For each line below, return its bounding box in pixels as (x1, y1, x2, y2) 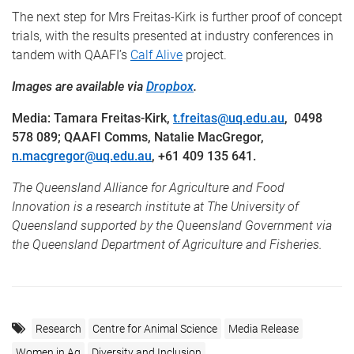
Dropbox (146, 79, 194, 95)
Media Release (228, 322, 299, 336)
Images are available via (12, 79, 146, 95)
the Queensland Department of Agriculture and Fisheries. (12, 237, 322, 253)
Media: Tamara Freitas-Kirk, (12, 111, 173, 126)
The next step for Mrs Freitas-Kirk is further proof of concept (12, 9, 342, 25)
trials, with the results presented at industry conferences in (12, 28, 333, 44)
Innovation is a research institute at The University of (12, 199, 299, 215)
